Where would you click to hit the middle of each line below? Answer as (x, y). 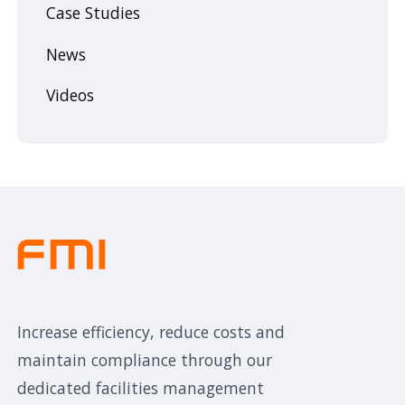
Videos (70, 95)
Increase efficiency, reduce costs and (151, 331)
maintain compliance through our (145, 359)
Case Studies (93, 13)
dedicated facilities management (141, 387)
